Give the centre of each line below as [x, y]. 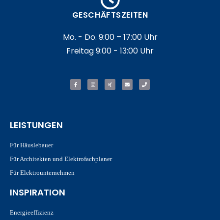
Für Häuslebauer [31, 145]
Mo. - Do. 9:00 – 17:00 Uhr [110, 37]
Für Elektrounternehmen [42, 172]
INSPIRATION [38, 192]
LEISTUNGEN [36, 125]
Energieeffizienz [32, 212]
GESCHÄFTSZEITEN [110, 15]
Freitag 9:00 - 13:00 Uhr [110, 51]
